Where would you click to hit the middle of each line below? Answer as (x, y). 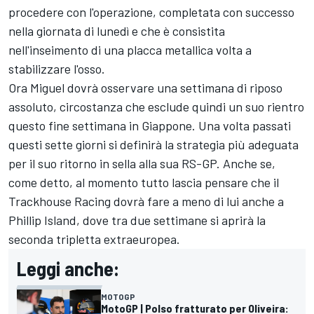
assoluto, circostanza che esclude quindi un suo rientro (156, 106)
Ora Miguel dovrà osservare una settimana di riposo (145, 87)
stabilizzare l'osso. (57, 68)
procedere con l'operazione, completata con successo (151, 12)
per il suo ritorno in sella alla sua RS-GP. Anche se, (142, 163)
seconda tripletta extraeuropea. (94, 239)
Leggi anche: (68, 268)
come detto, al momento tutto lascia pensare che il (144, 182)
